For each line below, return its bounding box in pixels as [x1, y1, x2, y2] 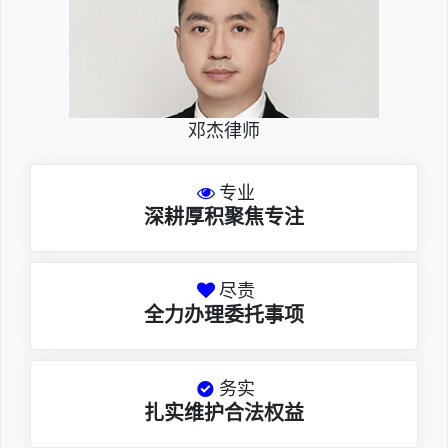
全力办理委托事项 [144, 302, 304, 327]
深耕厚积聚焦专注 [144, 204, 304, 229]
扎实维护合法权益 [144, 400, 304, 425]
